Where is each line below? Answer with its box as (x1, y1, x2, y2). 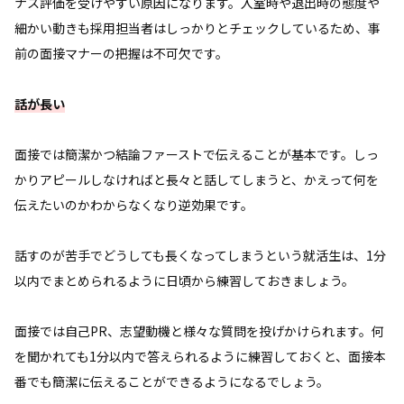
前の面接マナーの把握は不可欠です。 (14, 43, 228, 62)
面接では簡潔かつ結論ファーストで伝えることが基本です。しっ (14, 144, 379, 163)
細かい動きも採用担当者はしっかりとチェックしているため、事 (14, 18, 381, 37)
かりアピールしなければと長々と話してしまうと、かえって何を (14, 170, 379, 188)
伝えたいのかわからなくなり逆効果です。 (14, 195, 253, 214)
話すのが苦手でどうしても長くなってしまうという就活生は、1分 (14, 245, 386, 264)
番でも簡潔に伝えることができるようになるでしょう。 (14, 372, 329, 390)
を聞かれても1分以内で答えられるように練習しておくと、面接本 (14, 346, 386, 365)
